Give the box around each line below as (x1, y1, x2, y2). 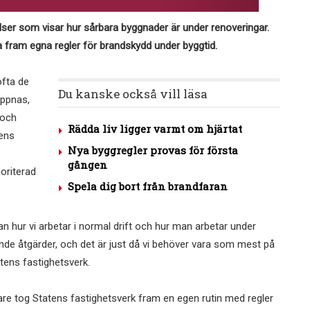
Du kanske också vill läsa (58, 86, 208, 102)
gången (68, 158, 107, 172)
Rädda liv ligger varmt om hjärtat (68, 122, 242, 136)
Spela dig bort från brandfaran (68, 179, 228, 194)
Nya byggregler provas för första (68, 143, 238, 158)
